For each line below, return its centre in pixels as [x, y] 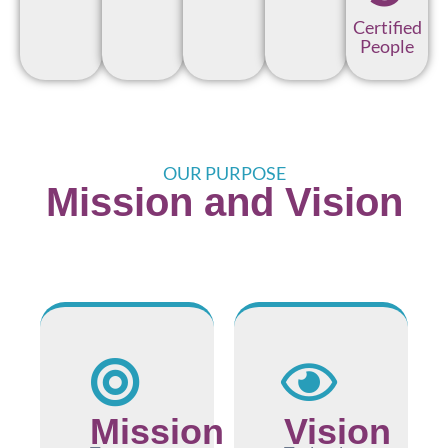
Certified [387, 27]
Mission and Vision [224, 201]
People [387, 46]
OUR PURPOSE [224, 173]
